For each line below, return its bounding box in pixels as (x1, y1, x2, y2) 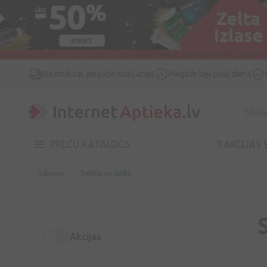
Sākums (38, 169, 64, 177)
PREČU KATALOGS (50, 139, 130, 150)
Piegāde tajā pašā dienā (168, 69, 251, 79)
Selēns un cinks (80, 169, 131, 177)
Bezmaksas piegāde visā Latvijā (43, 69, 154, 79)
